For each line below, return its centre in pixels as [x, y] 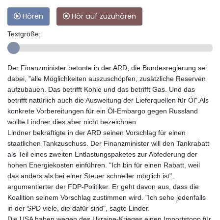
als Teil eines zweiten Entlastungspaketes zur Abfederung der [102, 154]
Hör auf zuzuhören [103, 16]
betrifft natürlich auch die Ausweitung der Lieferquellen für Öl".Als [108, 100]
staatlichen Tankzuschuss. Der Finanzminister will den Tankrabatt [108, 143]
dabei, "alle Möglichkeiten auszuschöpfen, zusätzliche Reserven [107, 78]
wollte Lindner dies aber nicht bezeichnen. [73, 122]
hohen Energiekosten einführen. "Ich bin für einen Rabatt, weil [104, 165]
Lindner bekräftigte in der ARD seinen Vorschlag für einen [96, 132]
